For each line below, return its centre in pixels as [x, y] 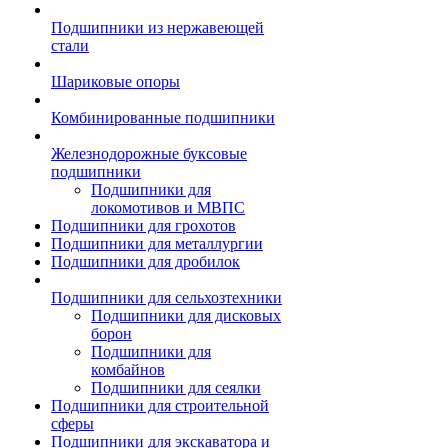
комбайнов [128, 369]
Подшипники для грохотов [143, 225]
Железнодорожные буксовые [149, 153]
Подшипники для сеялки [176, 387]
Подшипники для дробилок [145, 261]
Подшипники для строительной [160, 405]
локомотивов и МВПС [168, 207]
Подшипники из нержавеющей [157, 27]
